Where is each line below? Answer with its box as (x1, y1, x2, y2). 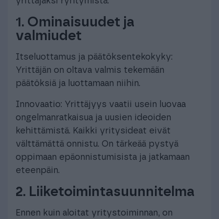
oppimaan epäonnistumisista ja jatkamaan (16, 153, 190, 162)
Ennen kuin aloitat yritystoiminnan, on (16, 208, 173, 218)
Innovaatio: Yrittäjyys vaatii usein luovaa (16, 100, 186, 109)
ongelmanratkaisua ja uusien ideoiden (16, 113, 171, 122)
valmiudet (16, 29, 82, 43)
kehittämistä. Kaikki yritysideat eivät (16, 126, 171, 135)
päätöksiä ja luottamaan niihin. (16, 79, 140, 88)
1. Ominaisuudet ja (16, 15, 134, 29)
